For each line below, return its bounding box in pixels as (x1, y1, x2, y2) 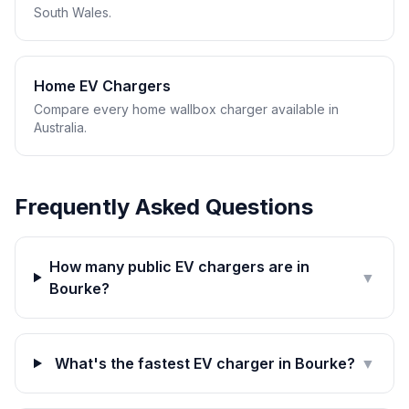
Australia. (34, 120, 87, 135)
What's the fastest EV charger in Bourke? (54, 354, 355, 372)
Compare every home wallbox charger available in (34, 101, 339, 117)
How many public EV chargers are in (48, 257, 309, 276)
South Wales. (34, 5, 111, 20)
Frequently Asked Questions (15, 194, 313, 220)
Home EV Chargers (34, 77, 171, 95)
